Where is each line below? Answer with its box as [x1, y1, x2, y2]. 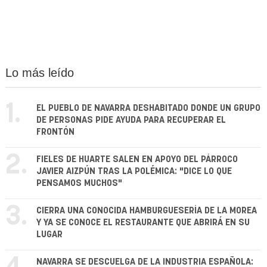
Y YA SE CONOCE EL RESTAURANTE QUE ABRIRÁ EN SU [36, 218, 250, 228]
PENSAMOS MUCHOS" [36, 179, 122, 188]
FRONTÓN [36, 128, 74, 137]
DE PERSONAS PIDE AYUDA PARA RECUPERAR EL [36, 116, 226, 125]
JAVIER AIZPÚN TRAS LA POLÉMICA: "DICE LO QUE [36, 167, 232, 176]
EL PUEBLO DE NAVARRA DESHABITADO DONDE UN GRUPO [36, 104, 260, 113]
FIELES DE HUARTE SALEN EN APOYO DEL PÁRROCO [36, 155, 238, 164]
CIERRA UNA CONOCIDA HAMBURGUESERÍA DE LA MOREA [36, 206, 257, 216]
